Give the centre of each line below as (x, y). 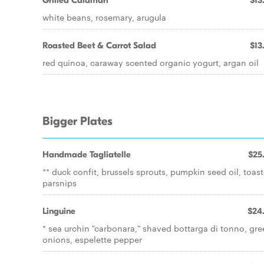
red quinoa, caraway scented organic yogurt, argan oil (151, 62)
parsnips (60, 183)
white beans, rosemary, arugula (104, 17)
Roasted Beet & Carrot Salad (99, 45)
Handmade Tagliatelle (87, 154)
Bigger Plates (77, 121)
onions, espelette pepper (92, 239)
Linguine (59, 211)
